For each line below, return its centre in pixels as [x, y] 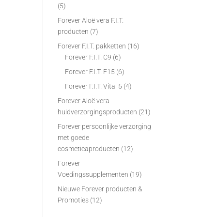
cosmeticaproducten [89, 149]
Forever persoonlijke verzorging [105, 126]
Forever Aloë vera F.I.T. [91, 20]
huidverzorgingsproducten [98, 112]
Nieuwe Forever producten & [100, 189]
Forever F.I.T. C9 [88, 57]
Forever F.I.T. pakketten [92, 46]
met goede [74, 138]
